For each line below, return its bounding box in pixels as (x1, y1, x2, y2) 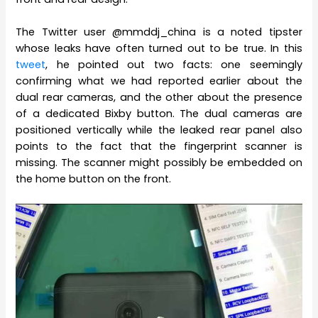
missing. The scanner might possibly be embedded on (16, 155, 302, 170)
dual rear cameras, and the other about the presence (16, 90, 302, 105)
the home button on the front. (16, 172, 172, 187)
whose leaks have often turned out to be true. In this (16, 41, 302, 56)
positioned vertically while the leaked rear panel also (16, 123, 302, 138)
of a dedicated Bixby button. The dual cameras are (16, 106, 302, 121)
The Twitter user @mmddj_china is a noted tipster (16, 25, 302, 40)
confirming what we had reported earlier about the (16, 74, 302, 89)
